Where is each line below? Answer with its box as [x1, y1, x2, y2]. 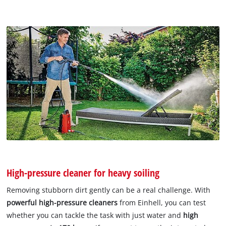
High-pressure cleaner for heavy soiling [7, 165, 160, 180]
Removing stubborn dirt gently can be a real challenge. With [7, 185, 211, 195]
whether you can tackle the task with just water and [7, 210, 184, 220]
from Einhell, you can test [118, 198, 206, 208]
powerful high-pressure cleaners [7, 198, 118, 208]
